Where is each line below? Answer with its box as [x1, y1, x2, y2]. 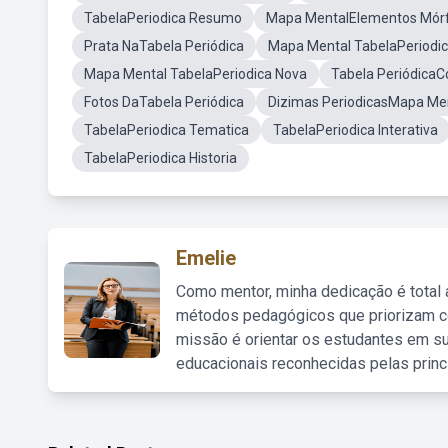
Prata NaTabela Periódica [84, 38, 244, 54]
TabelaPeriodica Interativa [273, 122, 438, 138]
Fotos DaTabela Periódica [84, 94, 244, 110]
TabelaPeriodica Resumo [84, 10, 242, 26]
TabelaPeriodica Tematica [84, 122, 249, 138]
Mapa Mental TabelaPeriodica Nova [84, 66, 307, 82]
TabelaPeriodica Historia [84, 150, 237, 166]
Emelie [176, 246, 236, 270]
